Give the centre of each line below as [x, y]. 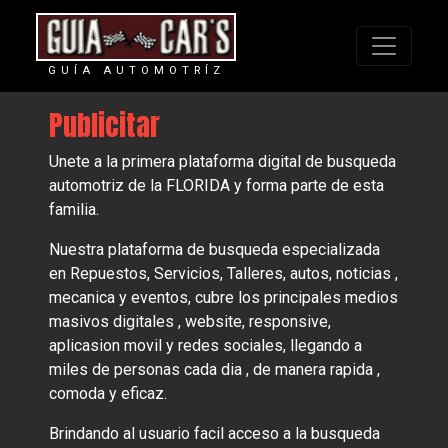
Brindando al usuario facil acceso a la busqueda [215, 434]
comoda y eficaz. [108, 394]
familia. [74, 210]
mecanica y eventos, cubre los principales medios [224, 298]
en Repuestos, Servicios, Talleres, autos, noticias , [224, 274]
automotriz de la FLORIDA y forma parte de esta [217, 186]
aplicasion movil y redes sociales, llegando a [206, 346]
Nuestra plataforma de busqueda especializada [215, 250]
